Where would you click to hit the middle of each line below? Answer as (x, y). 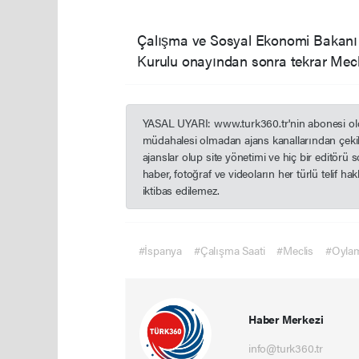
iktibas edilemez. (181, 190)
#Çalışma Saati (230, 250)
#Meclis (295, 250)
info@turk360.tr (286, 348)
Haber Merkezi (286, 319)
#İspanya (160, 250)
